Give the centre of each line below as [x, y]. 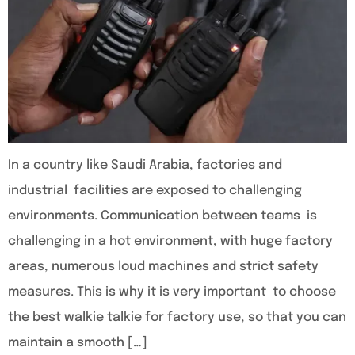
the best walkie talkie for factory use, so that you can [177, 318]
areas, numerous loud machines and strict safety [163, 267]
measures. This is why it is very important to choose [172, 292]
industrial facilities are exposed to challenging [155, 191]
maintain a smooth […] [78, 343]
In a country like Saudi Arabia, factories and [145, 166]
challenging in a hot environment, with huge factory [170, 242]
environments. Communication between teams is [162, 216]
